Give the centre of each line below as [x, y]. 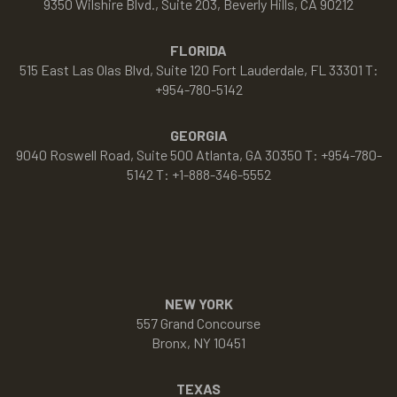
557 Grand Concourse [198, 323]
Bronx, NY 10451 [198, 342]
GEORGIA [198, 135]
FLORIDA [198, 50]
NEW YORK [198, 303]
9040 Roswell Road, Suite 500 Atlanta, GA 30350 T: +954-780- [198, 154]
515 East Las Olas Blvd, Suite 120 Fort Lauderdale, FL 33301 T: [198, 69]
